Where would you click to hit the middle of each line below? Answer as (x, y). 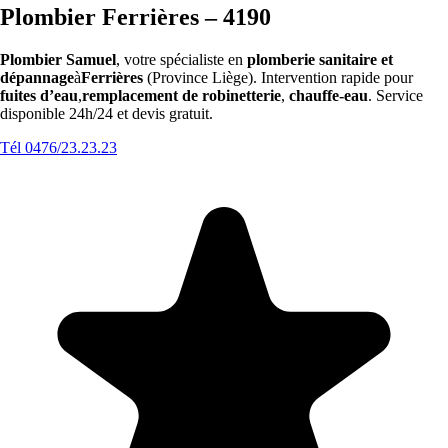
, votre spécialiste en (181, 59)
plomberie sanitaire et (320, 59)
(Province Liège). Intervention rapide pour (278, 77)
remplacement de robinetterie (181, 95)
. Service (395, 95)
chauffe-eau (328, 95)
